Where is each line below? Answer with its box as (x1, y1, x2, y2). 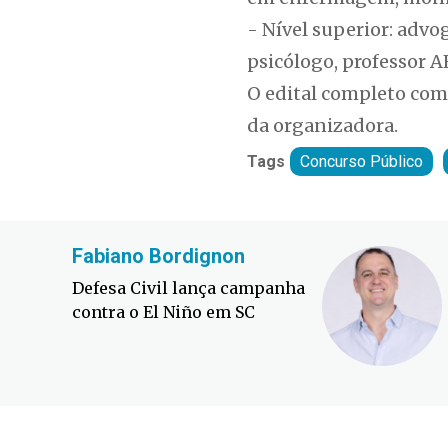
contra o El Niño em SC (72, 302, 255, 323)
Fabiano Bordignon (72, 244, 245, 269)
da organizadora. (247, 114, 398, 138)
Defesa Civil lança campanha (72, 278, 305, 299)
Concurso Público (300, 152, 423, 172)
